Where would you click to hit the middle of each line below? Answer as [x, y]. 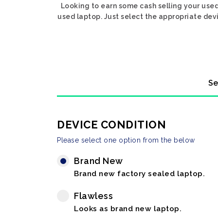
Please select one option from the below [126, 140]
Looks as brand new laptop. [128, 209]
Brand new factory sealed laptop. [139, 174]
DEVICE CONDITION [111, 125]
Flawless [93, 196]
